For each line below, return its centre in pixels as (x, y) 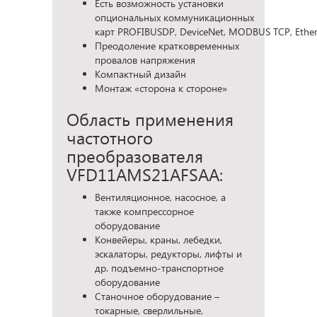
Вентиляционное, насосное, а (160, 197)
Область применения (150, 119)
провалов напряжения (145, 59)
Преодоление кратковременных (167, 45)
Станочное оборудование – (157, 296)
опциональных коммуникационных (174, 17)
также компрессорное (144, 211)
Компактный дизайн (140, 74)
